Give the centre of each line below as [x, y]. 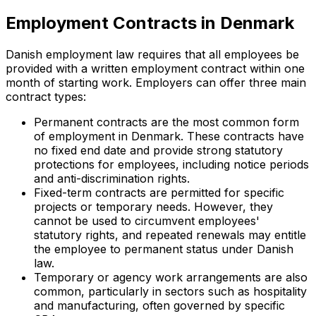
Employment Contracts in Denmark [150, 23]
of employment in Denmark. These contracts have [169, 136]
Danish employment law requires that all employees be [152, 55]
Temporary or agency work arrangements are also [171, 278]
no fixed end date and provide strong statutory [158, 151]
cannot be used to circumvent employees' [147, 221]
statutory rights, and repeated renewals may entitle [170, 235]
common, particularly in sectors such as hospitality [170, 292]
